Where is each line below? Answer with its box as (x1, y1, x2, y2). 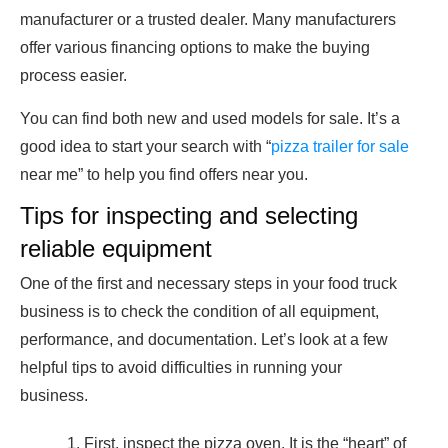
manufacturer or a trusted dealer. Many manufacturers (20, 11, 396, 29)
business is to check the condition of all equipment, (20, 303, 379, 321)
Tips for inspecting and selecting (20, 202, 358, 230)
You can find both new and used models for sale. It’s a (20, 110, 400, 128)
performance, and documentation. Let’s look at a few (20, 331, 388, 349)
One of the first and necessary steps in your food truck (20, 275, 397, 293)
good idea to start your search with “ (20, 138, 271, 156)
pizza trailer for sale (271, 138, 409, 156)
